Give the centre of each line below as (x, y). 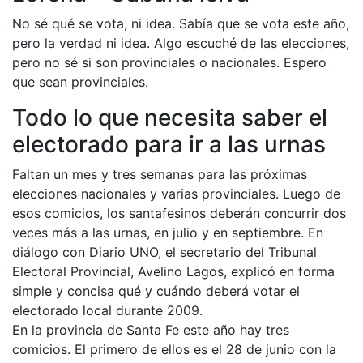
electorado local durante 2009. (107, 310)
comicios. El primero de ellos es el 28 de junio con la (174, 349)
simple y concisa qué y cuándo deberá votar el (156, 290)
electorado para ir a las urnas (169, 144)
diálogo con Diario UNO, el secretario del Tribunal (164, 252)
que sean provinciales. (80, 81)
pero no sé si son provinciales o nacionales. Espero (169, 62)
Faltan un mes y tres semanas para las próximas (160, 174)
